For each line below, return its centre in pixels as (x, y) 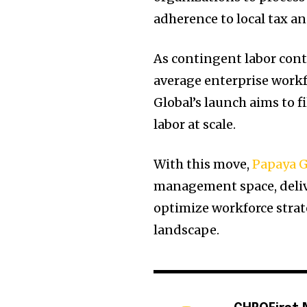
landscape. (187, 230)
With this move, (203, 164)
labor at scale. (195, 125)
